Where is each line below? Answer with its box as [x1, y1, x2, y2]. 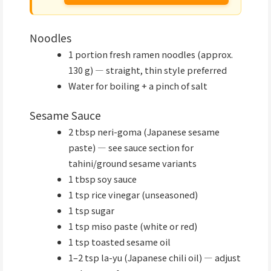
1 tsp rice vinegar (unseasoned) [68, 188, 198, 201]
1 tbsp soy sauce [68, 172, 137, 186]
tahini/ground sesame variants [68, 157, 197, 170]
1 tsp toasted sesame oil [68, 235, 171, 249]
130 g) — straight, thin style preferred [68, 64, 227, 77]
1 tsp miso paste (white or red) [68, 220, 197, 233]
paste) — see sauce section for [68, 141, 194, 154]
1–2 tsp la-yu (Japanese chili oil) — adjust [68, 251, 241, 264]
